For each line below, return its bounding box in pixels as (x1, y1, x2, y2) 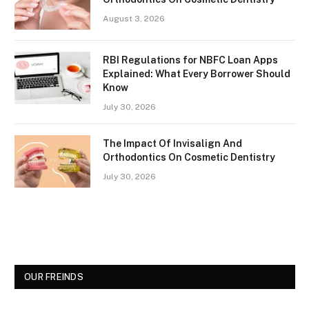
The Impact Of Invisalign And (103, 137, 242, 149)
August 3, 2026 (103, 13, 165, 23)
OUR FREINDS (24, 271, 83, 282)
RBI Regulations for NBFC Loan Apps (103, 54, 278, 66)
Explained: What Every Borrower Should (103, 68, 290, 79)
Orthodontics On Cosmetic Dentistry (103, 151, 275, 163)
